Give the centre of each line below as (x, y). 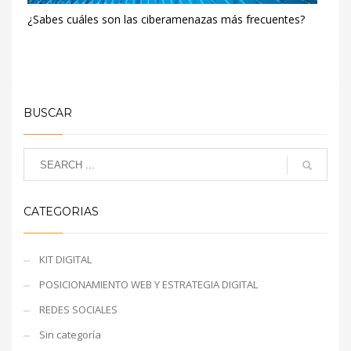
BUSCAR (48, 113)
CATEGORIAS (61, 212)
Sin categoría (70, 335)
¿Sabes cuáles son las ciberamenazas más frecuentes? (166, 19)
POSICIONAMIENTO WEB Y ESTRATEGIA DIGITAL (148, 284)
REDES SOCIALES (78, 309)
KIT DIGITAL (65, 259)
